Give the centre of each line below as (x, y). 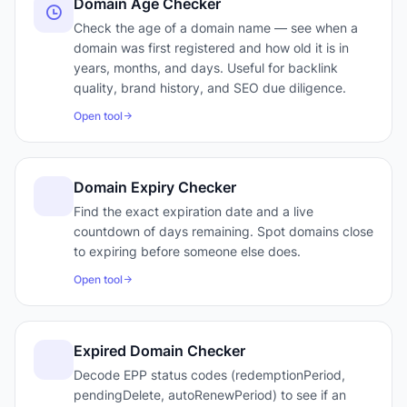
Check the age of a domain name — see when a (216, 28)
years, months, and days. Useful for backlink (206, 68)
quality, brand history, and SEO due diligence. (210, 88)
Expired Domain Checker (159, 351)
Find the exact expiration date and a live (194, 211)
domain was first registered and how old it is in (211, 48)
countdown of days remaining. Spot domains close (223, 231)
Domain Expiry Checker (155, 187)
